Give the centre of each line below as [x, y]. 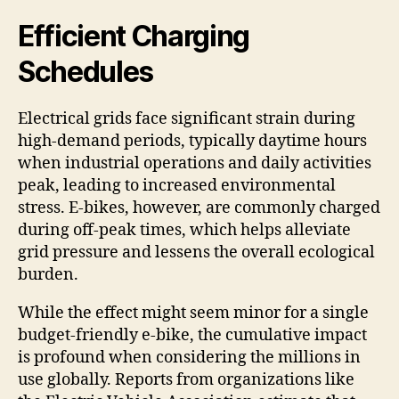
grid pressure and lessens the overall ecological [196, 253]
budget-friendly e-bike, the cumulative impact [192, 336]
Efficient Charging [134, 37]
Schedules [86, 72]
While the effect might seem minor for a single [193, 313]
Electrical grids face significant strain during [187, 119]
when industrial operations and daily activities [195, 164]
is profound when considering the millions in [189, 358]
